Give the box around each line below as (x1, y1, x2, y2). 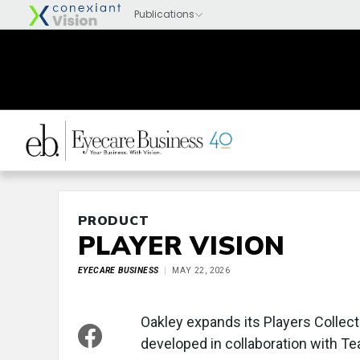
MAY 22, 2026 (172, 265, 231, 276)
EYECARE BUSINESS (78, 265, 159, 276)
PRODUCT (78, 212, 149, 228)
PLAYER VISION (78, 229, 285, 261)
